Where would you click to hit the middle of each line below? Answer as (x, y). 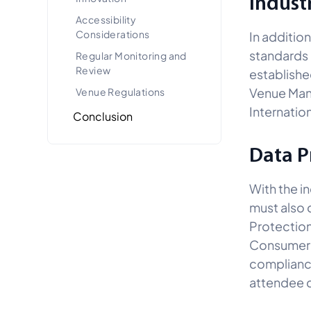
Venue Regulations (121, 91)
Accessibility (106, 19)
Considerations (113, 33)
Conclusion (103, 116)
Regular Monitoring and (131, 55)
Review (93, 69)
